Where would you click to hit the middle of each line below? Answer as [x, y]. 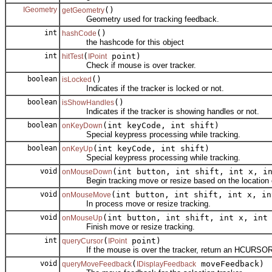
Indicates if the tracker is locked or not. [143, 88]
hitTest [73, 56]
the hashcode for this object [123, 42]
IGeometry [40, 9]
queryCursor [83, 241]
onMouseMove [87, 195]
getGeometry [83, 10]
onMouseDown [87, 172]
